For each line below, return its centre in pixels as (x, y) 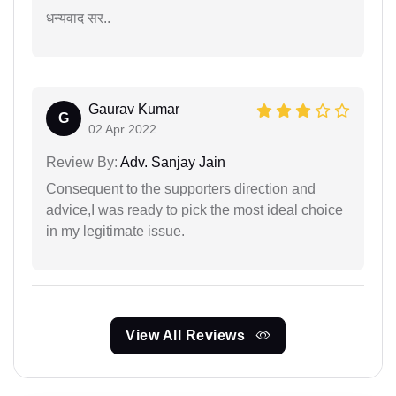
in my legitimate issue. (115, 231)
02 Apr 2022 (122, 129)
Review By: (82, 162)
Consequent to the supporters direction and (181, 188)
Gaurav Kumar (134, 109)
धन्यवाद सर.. (78, 18)
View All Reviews (187, 335)
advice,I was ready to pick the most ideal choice (194, 209)
